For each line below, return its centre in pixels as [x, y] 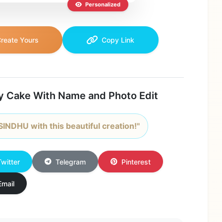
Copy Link [118, 40]
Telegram [71, 162]
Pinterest [136, 162]
